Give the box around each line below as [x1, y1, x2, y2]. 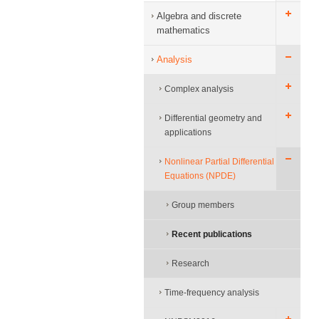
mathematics [157, 25, 210, 36]
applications [164, 127, 211, 137]
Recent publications [172, 229, 252, 239]
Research [172, 258, 209, 268]
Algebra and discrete [157, 11, 241, 21]
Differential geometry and [164, 113, 262, 123]
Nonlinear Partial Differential [164, 157, 274, 167]
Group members [172, 200, 234, 210]
